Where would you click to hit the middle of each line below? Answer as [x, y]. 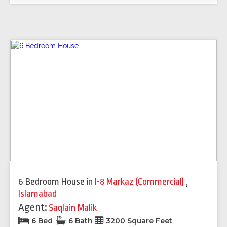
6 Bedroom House [51, 182]
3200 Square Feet [138, 221]
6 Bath [81, 221]
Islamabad [37, 193]
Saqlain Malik [73, 207]
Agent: [33, 207]
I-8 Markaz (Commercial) [140, 182]
